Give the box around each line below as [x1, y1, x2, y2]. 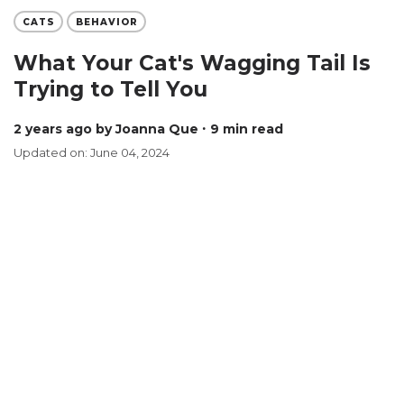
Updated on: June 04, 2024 [14, 145, 170, 160]
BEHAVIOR [75, 15, 138, 28]
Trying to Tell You [14, 77, 207, 102]
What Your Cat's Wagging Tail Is [14, 50, 371, 76]
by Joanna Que [96, 121, 198, 137]
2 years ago [22, 121, 92, 137]
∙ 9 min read [202, 121, 283, 137]
